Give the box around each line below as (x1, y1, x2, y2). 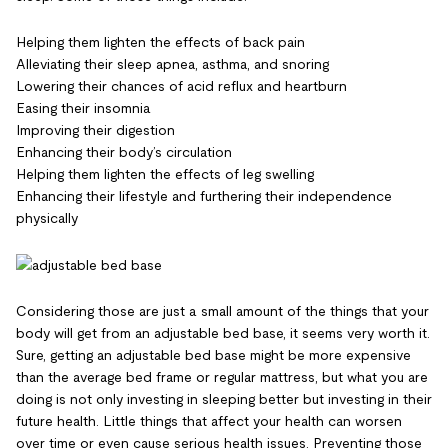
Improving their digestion (16, 121, 175, 138)
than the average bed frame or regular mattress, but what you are (16, 369, 428, 386)
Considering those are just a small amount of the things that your (16, 303, 429, 320)
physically (16, 209, 78, 226)
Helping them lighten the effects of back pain (16, 33, 305, 50)
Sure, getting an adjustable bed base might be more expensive (16, 347, 411, 364)
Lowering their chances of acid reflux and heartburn (16, 77, 347, 94)
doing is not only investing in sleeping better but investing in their (16, 391, 432, 408)
